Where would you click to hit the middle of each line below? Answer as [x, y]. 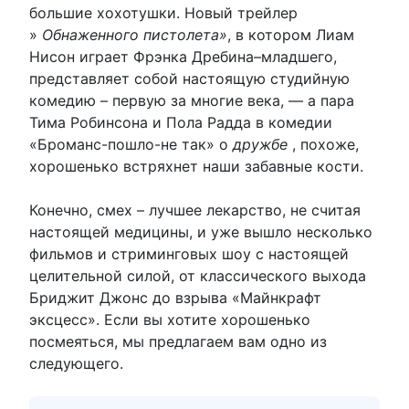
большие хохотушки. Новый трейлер [163, 12]
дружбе [262, 144]
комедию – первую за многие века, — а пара [192, 100]
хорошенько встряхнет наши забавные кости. [196, 166]
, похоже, [325, 144]
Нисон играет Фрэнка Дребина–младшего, [183, 56]
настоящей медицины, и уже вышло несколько [201, 231]
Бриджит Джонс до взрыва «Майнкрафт [175, 297]
